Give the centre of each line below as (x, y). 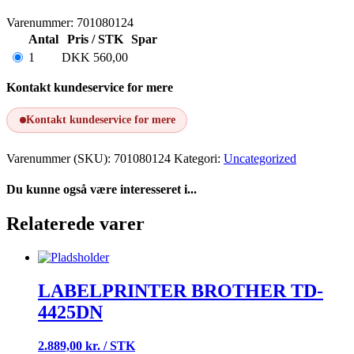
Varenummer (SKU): (60, 158)
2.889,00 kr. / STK (87, 345)
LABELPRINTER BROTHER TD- (181, 290)
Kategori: (199, 158)
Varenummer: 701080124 (70, 22)
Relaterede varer (75, 224)
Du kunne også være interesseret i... (102, 189)
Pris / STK (95, 39)
